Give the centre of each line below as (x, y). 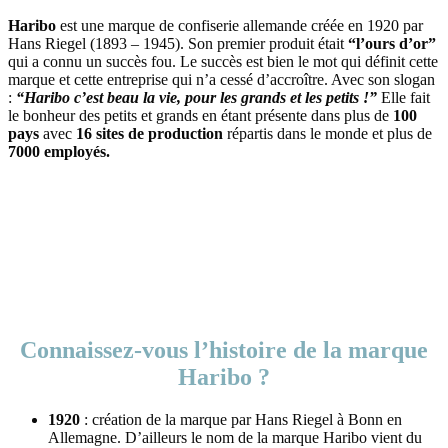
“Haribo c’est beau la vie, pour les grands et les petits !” (196, 97)
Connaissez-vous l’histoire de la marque (224, 349)
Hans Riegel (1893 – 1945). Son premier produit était (178, 43)
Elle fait (403, 97)
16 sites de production (149, 133)
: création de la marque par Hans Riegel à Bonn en (243, 419)
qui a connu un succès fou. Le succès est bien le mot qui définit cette (223, 61)
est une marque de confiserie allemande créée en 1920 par (239, 25)
